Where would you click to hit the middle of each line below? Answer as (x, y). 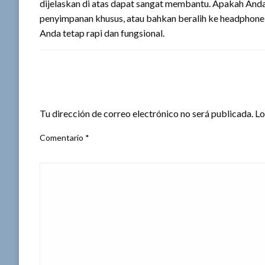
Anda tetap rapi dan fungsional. (102, 33)
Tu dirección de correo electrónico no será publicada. (146, 113)
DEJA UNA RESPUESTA (95, 93)
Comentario (62, 138)
